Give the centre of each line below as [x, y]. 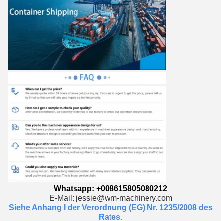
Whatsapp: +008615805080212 [110, 189]
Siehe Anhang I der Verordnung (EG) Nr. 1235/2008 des [110, 208]
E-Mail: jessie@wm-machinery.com [110, 198]
